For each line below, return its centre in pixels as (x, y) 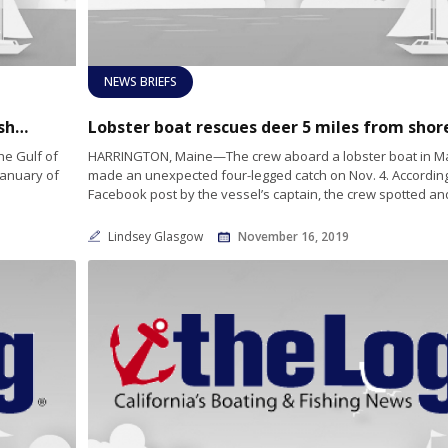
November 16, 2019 (293, 236)
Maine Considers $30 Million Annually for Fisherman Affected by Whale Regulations (21, 126)
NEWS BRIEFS (140, 81)
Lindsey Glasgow (156, 236)
